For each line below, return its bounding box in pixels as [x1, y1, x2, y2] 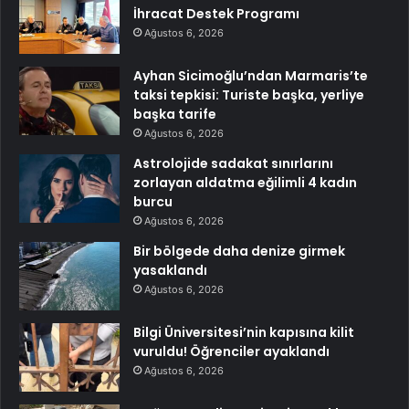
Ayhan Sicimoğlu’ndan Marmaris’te [133, 66, 368, 85]
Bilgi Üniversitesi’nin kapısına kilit [133, 322, 354, 341]
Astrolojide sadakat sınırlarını [133, 153, 333, 173]
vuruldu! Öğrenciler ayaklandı [133, 341, 330, 361]
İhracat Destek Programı [133, 4, 299, 23]
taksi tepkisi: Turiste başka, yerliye [133, 85, 364, 104]
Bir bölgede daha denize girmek [133, 241, 345, 260]
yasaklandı [133, 260, 207, 279]
